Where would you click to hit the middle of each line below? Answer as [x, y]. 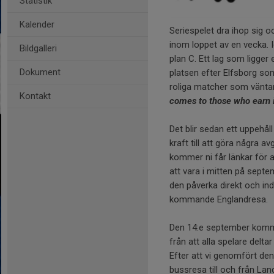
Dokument [40, 72]
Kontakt [35, 96]
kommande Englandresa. [220, 199]
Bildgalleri [38, 48]
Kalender [37, 24]
